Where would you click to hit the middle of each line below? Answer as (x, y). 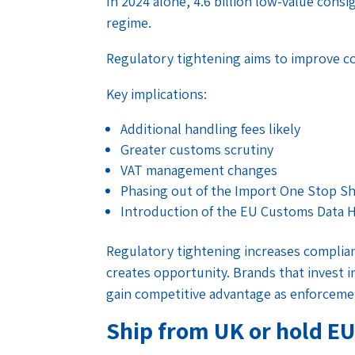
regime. (131, 22)
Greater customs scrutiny (197, 149)
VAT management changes (199, 170)
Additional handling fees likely (211, 128)
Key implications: (157, 94)
